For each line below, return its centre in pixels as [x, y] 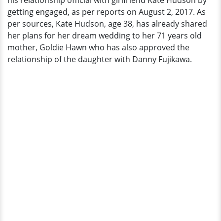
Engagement [33, 17]
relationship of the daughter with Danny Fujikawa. [100, 59]
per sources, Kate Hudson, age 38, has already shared [107, 24]
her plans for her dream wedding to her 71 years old [105, 36]
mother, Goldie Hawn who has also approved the [98, 47]
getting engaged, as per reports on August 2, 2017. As [107, 12]
